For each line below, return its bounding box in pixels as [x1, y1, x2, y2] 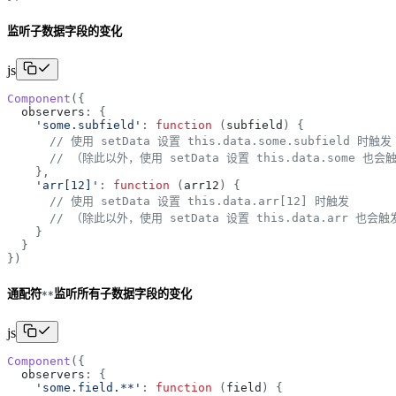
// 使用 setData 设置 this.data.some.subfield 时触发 [49, 134, 392, 148]
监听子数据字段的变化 [7, 24, 122, 38]
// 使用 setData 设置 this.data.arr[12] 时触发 [49, 194, 349, 209]
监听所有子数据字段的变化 [54, 287, 192, 301]
